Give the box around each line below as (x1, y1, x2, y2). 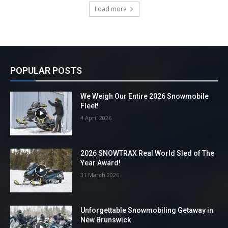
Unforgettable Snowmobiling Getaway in (80, 206, 214, 214)
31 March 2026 (80, 171, 120, 179)
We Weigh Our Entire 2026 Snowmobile (80, 92, 209, 101)
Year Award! (80, 159, 121, 167)
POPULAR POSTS (10, 65, 82, 76)
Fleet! (80, 102, 99, 110)
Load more (94, 5, 127, 14)
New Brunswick (80, 215, 131, 224)
